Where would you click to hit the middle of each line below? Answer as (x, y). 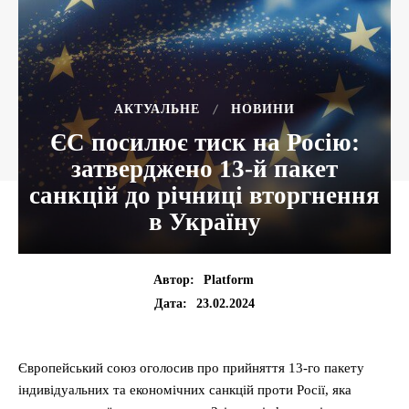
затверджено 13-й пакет (204, 169)
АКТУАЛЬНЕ (157, 109)
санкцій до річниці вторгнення (204, 195)
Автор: (173, 280)
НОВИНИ (263, 109)
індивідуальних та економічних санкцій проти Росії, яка (185, 390)
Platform (228, 280)
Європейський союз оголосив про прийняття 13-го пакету (191, 368)
